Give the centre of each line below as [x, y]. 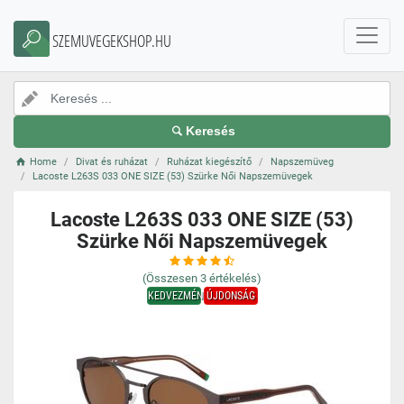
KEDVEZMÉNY [178, 296]
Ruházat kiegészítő [210, 162]
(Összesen [170, 278]
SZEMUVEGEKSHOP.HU [112, 41]
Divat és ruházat [112, 162]
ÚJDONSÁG [230, 296]
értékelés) [235, 278]
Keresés [211, 131]
